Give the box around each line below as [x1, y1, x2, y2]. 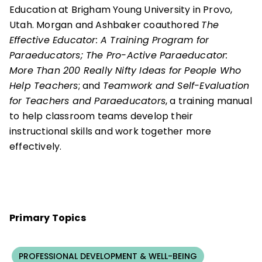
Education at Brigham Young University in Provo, [9, 3, 233, 16]
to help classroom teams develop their [9, 109, 194, 123]
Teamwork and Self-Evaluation [102, 79, 250, 92]
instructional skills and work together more [9, 125, 212, 138]
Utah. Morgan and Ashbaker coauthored [9, 18, 202, 32]
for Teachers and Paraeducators [9, 94, 166, 108]
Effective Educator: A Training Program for [9, 33, 209, 47]
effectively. [9, 140, 62, 153]
